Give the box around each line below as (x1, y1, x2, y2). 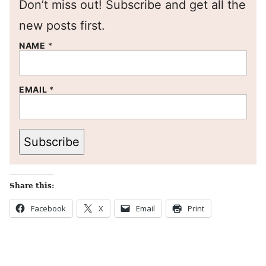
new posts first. (19, 18, 105, 33)
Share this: (9, 182, 54, 190)
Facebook (31, 203, 66, 214)
